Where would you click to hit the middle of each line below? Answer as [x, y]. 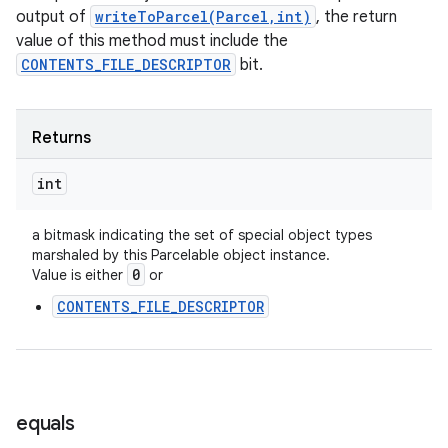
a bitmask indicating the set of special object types [202, 235]
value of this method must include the [152, 41]
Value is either [79, 275]
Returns [61, 138]
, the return [356, 17]
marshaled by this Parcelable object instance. [181, 255]
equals [45, 423]
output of [53, 17]
